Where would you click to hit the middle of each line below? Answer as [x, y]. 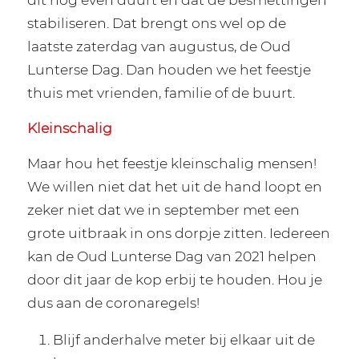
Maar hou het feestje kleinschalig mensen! [171, 163]
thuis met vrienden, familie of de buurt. [161, 93]
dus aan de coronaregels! [113, 302]
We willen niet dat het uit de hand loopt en [174, 186]
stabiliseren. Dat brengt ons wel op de [156, 23]
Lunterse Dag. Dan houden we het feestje [169, 70]
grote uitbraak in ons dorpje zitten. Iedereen [178, 232]
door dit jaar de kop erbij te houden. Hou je [174, 279]
